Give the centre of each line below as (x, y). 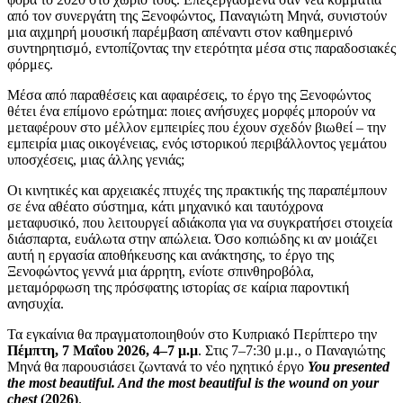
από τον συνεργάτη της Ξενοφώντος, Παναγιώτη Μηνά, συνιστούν (197, 16)
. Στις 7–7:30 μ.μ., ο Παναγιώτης (291, 350)
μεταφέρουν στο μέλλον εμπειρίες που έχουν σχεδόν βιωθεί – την (197, 127)
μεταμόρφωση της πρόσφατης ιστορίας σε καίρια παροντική (178, 287)
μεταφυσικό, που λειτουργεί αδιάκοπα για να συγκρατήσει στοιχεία (200, 223)
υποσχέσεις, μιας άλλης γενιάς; (96, 160)
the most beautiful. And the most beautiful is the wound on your (193, 383)
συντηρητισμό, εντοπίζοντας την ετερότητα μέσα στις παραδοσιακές (201, 48)
